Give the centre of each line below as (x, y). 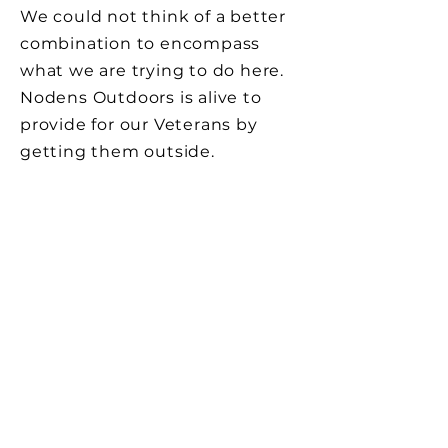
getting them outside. (117, 151)
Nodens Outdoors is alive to (141, 97)
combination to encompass (140, 43)
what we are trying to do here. (152, 70)
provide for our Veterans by (139, 124)
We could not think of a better (153, 16)
